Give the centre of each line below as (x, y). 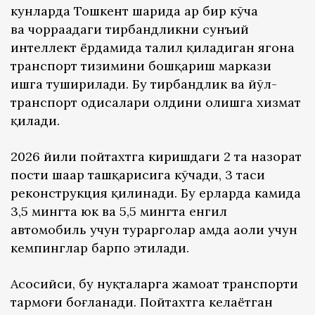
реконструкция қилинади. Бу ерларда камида (156, 193)
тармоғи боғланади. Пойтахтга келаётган (142, 302)
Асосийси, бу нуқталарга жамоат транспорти (154, 284)
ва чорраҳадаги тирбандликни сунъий (130, 30)
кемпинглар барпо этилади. (100, 248)
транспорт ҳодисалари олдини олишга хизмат (156, 103)
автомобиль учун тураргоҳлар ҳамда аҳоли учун (154, 230)
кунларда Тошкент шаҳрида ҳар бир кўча (134, 11)
